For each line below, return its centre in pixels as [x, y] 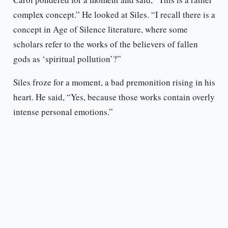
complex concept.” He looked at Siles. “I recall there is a [114, 15]
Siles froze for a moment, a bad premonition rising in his [114, 82]
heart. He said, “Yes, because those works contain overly [114, 97]
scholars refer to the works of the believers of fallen [105, 44]
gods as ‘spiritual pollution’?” [67, 59]
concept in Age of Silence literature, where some [100, 30]
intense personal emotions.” [63, 112]
